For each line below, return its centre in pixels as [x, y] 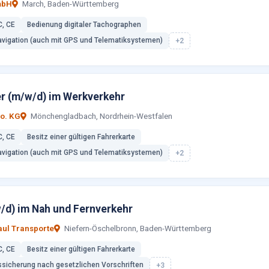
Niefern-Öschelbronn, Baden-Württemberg [137, 228]
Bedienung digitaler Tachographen [84, 25]
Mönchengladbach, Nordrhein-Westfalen [101, 116]
